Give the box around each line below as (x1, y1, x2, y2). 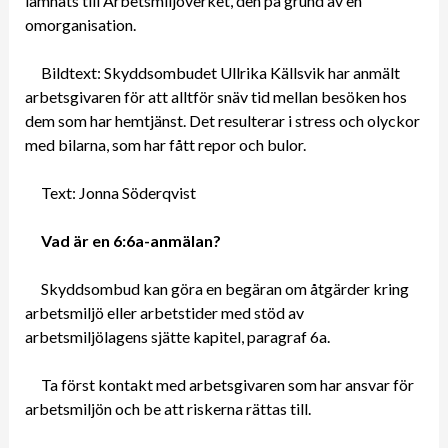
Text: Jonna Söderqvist (40, 182, 196, 202)
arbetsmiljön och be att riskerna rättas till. (24, 398, 311, 418)
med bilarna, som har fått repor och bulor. (24, 134, 306, 154)
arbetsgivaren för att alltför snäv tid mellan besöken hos (24, 86, 407, 106)
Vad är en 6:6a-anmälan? (40, 230, 221, 250)
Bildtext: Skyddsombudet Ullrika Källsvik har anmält (40, 62, 400, 82)
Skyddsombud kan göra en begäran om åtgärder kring (40, 278, 409, 298)
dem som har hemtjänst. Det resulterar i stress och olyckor (24, 110, 420, 130)
